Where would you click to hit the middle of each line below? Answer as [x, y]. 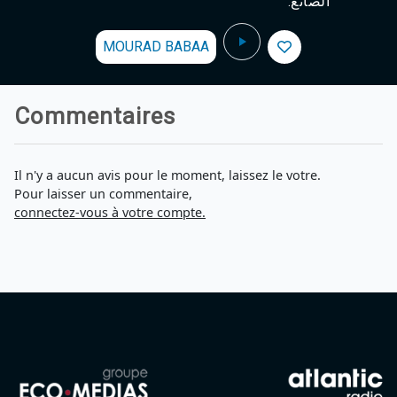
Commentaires [95, 117]
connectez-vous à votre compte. [110, 213]
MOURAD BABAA [156, 47]
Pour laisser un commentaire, [103, 194]
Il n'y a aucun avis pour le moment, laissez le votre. [167, 175]
